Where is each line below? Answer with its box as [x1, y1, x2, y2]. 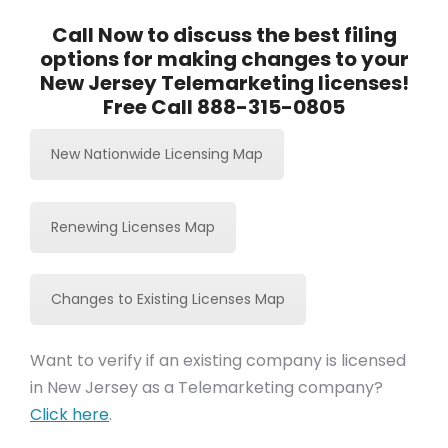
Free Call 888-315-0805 [103, 93, 345, 121]
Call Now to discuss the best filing [51, 21, 397, 49]
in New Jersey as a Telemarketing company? [30, 376, 383, 400]
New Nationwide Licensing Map [51, 144, 263, 164]
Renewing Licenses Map [51, 216, 215, 237]
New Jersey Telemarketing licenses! [39, 69, 409, 97]
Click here [30, 403, 109, 427]
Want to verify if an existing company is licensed [30, 349, 406, 373]
